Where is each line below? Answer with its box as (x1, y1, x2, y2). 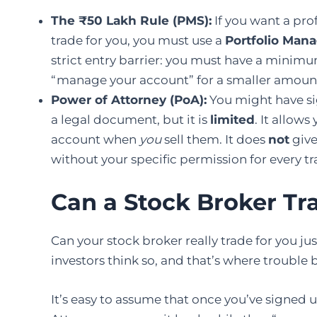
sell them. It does (161, 132, 268, 147)
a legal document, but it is (51, 113, 210, 127)
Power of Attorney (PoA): (51, 93, 207, 108)
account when (51, 132, 139, 147)
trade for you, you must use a (51, 33, 225, 48)
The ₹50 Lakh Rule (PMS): (51, 13, 212, 28)
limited (210, 113, 255, 127)
